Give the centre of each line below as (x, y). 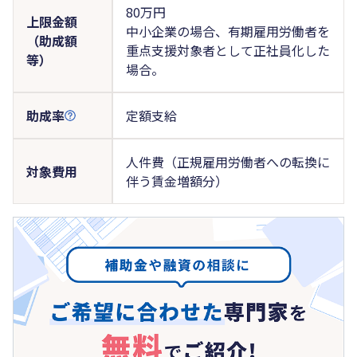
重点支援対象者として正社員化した (228, 50)
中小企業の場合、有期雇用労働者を (228, 31)
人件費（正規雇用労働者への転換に (228, 161)
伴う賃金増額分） (177, 180)
